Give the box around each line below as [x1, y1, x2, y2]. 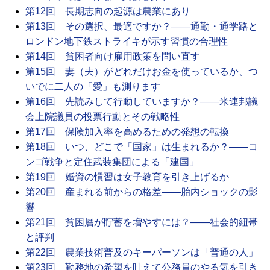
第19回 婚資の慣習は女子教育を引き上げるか [25, 171, 229, 182]
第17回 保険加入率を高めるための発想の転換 [25, 126, 229, 137]
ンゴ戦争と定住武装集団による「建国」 [25, 156, 199, 167]
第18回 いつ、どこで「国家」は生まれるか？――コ [25, 141, 258, 152]
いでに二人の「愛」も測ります [25, 81, 160, 92]
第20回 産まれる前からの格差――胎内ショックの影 [25, 186, 258, 197]
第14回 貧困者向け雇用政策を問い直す [25, 51, 200, 61]
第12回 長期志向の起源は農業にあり [25, 5, 190, 16]
